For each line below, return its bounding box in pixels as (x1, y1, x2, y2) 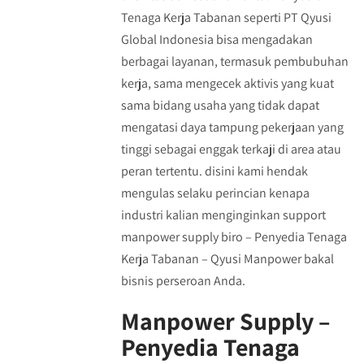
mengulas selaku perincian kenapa (120, 184, 310, 201)
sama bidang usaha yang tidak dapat (120, 97, 319, 114)
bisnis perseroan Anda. (120, 272, 245, 289)
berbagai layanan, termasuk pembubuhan (120, 53, 349, 70)
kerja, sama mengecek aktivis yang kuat (120, 75, 334, 92)
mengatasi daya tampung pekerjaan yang (120, 119, 344, 136)
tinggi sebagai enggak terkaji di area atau (120, 141, 341, 158)
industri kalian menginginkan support (120, 206, 326, 223)
